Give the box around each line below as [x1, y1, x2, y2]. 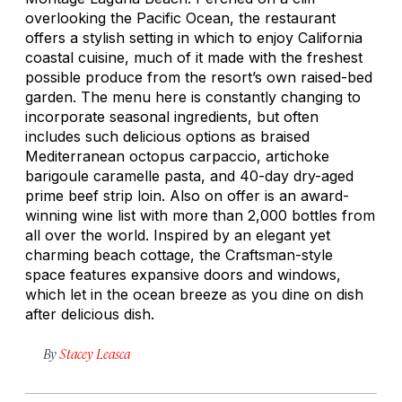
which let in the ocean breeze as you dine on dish [25, 284, 363, 303]
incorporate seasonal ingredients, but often [25, 107, 319, 126]
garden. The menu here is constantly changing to [25, 87, 361, 106]
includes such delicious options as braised [25, 127, 310, 145]
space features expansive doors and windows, [25, 265, 341, 284]
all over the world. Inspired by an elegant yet [25, 225, 330, 244]
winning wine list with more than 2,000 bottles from [25, 205, 375, 224]
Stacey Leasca [59, 344, 130, 362]
